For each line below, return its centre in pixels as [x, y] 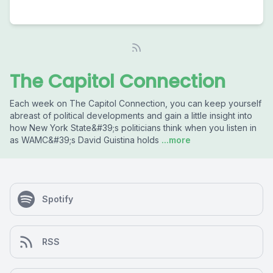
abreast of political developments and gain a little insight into [131, 115]
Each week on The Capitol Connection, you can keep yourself [136, 103]
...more [175, 140]
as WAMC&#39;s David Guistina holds [84, 140]
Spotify [58, 199]
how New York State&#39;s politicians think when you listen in [133, 128]
